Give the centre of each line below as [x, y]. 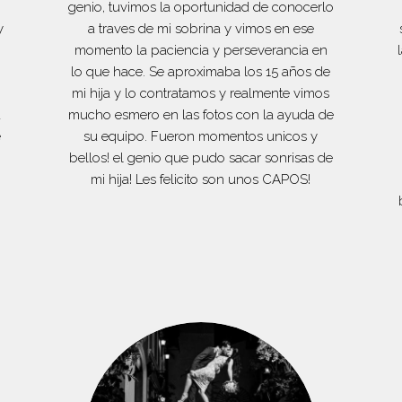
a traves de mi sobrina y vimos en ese [201, 28]
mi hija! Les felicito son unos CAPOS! [201, 179]
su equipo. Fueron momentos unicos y [201, 136]
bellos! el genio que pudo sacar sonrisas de [201, 157]
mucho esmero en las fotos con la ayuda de [201, 114]
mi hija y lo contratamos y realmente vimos [201, 93]
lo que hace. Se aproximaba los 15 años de [201, 71]
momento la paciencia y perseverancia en [201, 50]
